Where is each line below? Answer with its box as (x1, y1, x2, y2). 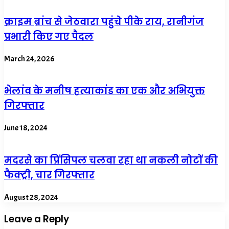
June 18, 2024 (4, 123, 48, 133)
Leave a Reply (4, 212, 69, 226)
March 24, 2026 (4, 53, 55, 64)
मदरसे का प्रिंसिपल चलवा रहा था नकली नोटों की (4, 153, 218, 167)
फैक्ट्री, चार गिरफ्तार (4, 168, 95, 182)
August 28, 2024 (4, 192, 58, 202)
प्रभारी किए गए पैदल (4, 30, 94, 44)
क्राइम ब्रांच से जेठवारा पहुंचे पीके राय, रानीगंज (4, 15, 204, 29)
